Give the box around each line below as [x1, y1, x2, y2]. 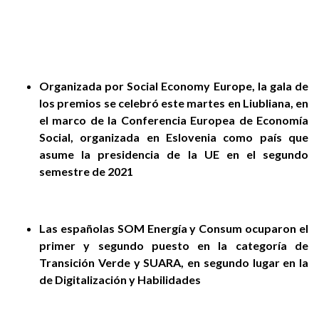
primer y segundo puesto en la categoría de [39, 238, 308, 252]
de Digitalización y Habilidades [39, 272, 201, 286]
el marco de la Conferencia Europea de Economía [39, 113, 308, 127]
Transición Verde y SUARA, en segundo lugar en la [39, 255, 308, 269]
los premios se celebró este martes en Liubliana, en [39, 95, 308, 110]
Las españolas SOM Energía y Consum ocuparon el [39, 221, 308, 235]
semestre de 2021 [39, 164, 133, 178]
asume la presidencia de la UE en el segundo [39, 147, 308, 161]
